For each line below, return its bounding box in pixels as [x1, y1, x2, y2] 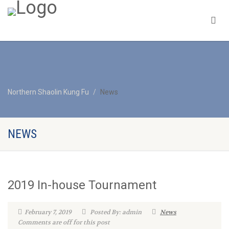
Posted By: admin [88, 208, 142, 216]
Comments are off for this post [18, 218, 110, 226]
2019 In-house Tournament [8, 178, 156, 192]
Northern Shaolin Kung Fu [8, 88, 89, 96]
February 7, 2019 [25, 208, 72, 216]
